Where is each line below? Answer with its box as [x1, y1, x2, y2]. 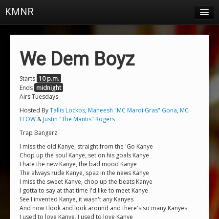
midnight [36, 84, 61, 91]
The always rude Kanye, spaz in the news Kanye [20, 169, 149, 177]
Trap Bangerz [20, 129, 57, 137]
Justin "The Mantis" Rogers [43, 115, 115, 123]
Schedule [10, 45, 35, 54]
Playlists [10, 124, 32, 132]
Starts [20, 74, 37, 83]
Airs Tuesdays [20, 92, 58, 101]
